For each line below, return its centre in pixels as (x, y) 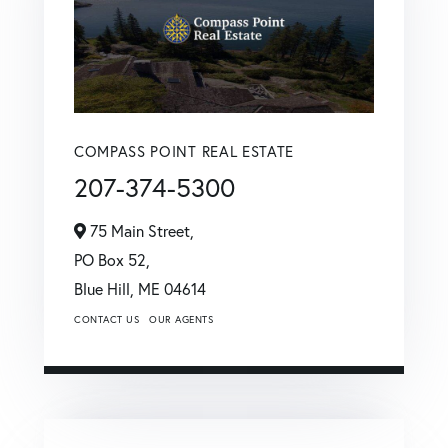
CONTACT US (106, 320)
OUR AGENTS (181, 320)
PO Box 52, (112, 260)
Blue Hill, (106, 289)
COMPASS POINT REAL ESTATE (184, 151)
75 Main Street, (140, 231)
